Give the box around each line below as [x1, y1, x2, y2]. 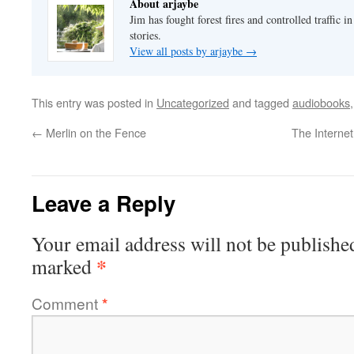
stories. [130, 28, 161, 43]
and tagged [229, 94, 292, 111]
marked [32, 253, 96, 281]
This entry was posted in [32, 94, 156, 111]
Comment [32, 292, 102, 314]
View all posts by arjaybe [130, 43, 246, 59]
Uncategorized [156, 94, 229, 111]
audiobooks [292, 94, 350, 111]
